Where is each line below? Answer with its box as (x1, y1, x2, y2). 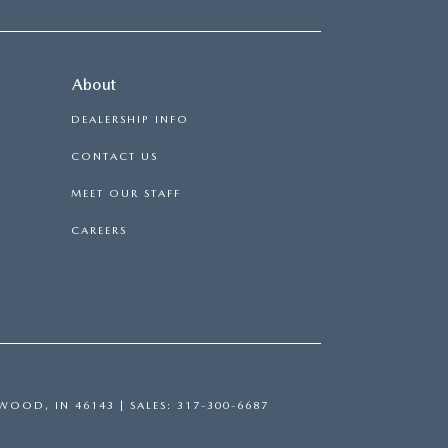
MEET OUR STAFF (71, 187, 181, 200)
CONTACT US (71, 150, 158, 163)
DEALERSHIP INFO (71, 113, 189, 126)
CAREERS (71, 224, 127, 237)
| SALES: (115, 398, 177, 412)
